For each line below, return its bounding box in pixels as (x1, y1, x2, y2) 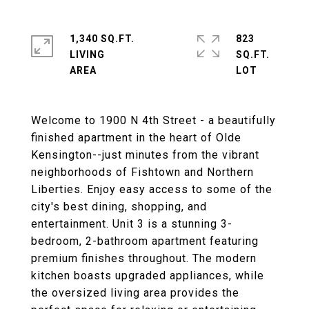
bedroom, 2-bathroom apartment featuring (31, 235, 259, 248)
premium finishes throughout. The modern (31, 252, 257, 265)
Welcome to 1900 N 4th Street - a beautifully (31, 114, 276, 127)
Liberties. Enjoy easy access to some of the (31, 183, 272, 196)
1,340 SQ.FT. (70, 33, 134, 44)
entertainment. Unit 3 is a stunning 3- (31, 217, 232, 230)
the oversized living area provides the (31, 286, 239, 299)
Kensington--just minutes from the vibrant (31, 148, 259, 161)
